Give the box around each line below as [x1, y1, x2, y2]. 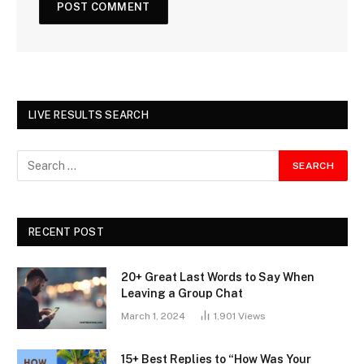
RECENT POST [28, 225, 104, 238]
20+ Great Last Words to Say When [121, 270, 314, 284]
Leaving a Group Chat [121, 286, 243, 300]
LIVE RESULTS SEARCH [28, 108, 149, 121]
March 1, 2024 [121, 310, 185, 322]
